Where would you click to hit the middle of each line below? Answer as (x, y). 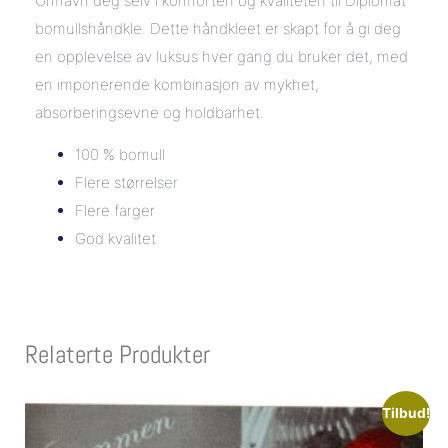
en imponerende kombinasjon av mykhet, (177, 84)
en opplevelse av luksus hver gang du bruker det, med (221, 56)
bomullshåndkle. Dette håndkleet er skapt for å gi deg (218, 28)
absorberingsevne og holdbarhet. (149, 112)
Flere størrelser (126, 183)
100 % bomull (120, 155)
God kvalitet (115, 239)
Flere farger (115, 211)
